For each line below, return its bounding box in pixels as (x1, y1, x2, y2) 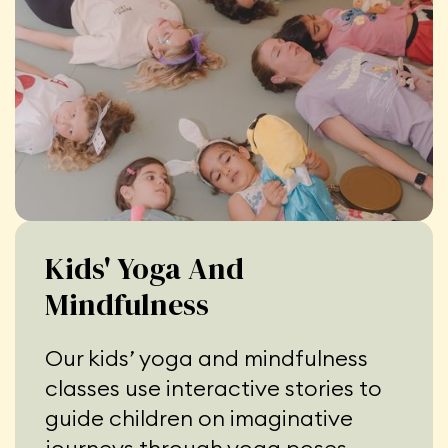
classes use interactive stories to (45, 374, 382, 402)
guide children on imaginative (45, 404, 353, 432)
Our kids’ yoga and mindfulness (45, 344, 368, 372)
